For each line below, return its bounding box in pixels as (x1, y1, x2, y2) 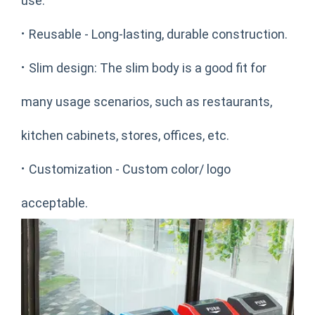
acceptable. (21, 195, 88, 210)
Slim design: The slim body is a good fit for (29, 60, 266, 75)
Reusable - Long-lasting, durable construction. (29, 26, 288, 41)
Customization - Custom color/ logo (29, 161, 231, 176)
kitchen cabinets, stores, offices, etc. (21, 127, 229, 143)
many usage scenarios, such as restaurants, (21, 94, 272, 109)
